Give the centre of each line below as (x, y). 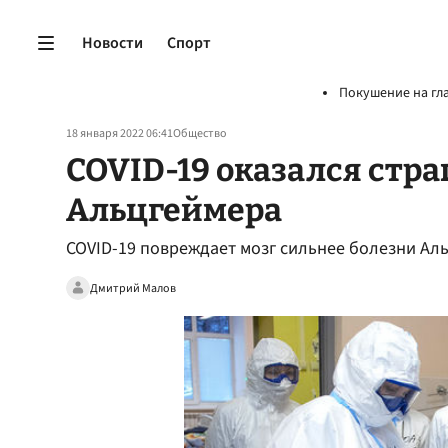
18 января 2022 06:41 (119, 133)
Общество (200, 133)
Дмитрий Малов (133, 288)
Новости (112, 42)
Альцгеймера (174, 210)
